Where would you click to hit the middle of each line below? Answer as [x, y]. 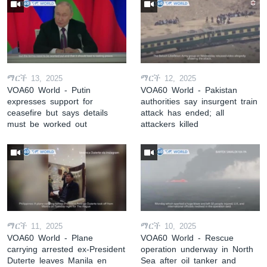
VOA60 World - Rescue [187, 238]
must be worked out [47, 124]
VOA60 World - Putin [49, 90]
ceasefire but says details [58, 112]
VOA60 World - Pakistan [189, 90]
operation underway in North [197, 249]
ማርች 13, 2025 [35, 78]
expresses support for [50, 101]
